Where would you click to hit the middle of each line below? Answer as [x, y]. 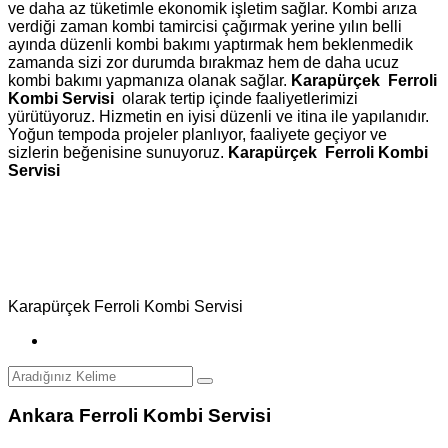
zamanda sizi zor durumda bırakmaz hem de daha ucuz [203, 62]
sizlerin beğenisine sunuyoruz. [118, 152]
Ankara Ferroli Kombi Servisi [139, 416]
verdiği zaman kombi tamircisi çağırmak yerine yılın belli [205, 26]
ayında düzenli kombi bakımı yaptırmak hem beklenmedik [210, 44]
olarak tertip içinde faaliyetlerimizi [240, 98]
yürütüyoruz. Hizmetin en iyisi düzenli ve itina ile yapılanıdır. [218, 116]
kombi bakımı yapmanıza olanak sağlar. [149, 80]
